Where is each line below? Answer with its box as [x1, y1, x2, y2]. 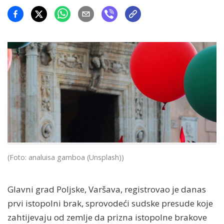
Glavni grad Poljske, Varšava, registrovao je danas [7, 183, 206, 195]
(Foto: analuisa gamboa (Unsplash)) [7, 152, 124, 162]
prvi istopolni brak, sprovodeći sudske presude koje [7, 197, 213, 209]
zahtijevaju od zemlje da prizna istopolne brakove [7, 211, 207, 223]
